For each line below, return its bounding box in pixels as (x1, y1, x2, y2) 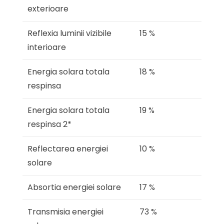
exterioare (27, 3, 68, 15)
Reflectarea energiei (27, 143, 108, 155)
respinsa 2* (27, 118, 71, 130)
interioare (27, 41, 66, 53)
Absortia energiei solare (27, 181, 121, 193)
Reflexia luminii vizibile (27, 27, 111, 39)
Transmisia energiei (27, 206, 103, 218)
